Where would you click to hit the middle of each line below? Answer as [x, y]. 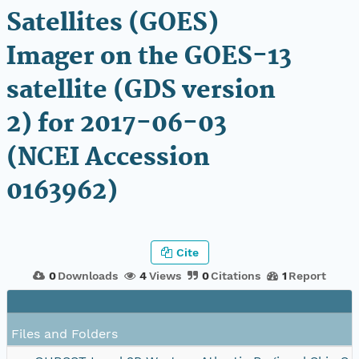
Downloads [88, 275]
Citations [235, 275]
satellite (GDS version [141, 91]
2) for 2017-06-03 [117, 125]
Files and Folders [65, 333]
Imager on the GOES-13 [149, 57]
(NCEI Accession [108, 158]
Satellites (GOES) [113, 24]
